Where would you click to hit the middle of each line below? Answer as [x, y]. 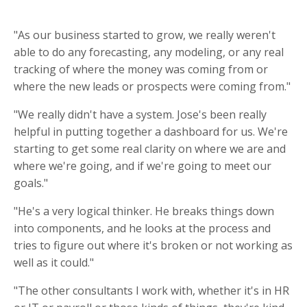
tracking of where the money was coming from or [141, 70]
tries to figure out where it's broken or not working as [153, 246]
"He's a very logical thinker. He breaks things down [144, 211]
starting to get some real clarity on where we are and [150, 149]
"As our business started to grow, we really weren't [145, 35]
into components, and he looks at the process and [142, 229]
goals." [31, 183]
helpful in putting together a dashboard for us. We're [151, 132]
